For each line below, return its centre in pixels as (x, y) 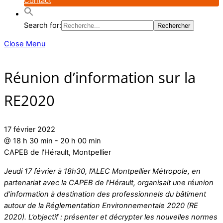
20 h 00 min (81, 141)
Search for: (43, 25)
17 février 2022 (30, 130)
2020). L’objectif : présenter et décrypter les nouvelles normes (111, 217)
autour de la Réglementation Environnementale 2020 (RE (101, 205)
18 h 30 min (33, 141)
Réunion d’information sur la (100, 78)
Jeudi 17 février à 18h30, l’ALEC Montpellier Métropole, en (102, 171)
